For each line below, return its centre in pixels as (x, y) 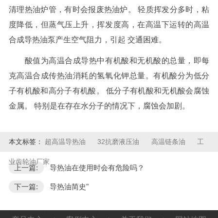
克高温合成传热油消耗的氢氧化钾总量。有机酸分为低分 (109, 75)
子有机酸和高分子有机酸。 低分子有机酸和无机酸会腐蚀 (109, 91)
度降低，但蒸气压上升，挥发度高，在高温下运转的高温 (109, 24)
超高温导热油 (66, 141)
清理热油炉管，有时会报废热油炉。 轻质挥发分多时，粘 (109, 9)
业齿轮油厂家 (29, 161)
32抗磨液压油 (119, 141)
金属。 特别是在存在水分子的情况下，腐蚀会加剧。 (99, 106)
